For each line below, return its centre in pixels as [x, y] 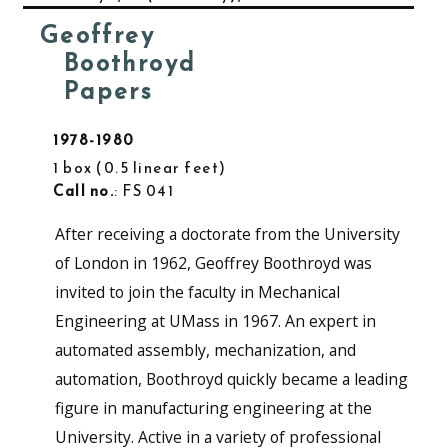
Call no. [83, 190]
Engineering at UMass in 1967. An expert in [215, 321]
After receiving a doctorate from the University [227, 234]
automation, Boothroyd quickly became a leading [231, 379]
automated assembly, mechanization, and [205, 350]
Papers [108, 91]
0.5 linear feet [161, 167]
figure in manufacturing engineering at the [213, 408]
